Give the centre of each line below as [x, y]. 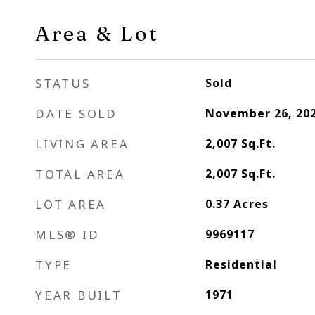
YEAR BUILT [79, 295]
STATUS [63, 83]
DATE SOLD [76, 114]
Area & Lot [97, 33]
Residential [241, 264]
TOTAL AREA [80, 174]
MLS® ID [67, 234]
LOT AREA [71, 204]
